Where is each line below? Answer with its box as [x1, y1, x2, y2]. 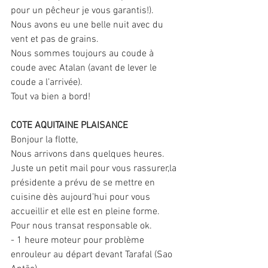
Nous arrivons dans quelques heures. [11, 148, 167, 161]
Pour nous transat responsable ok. [11, 220, 152, 233]
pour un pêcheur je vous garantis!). [11, 5, 154, 17]
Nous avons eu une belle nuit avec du [11, 19, 166, 32]
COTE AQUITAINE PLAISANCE [11, 120, 128, 132]
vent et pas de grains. [11, 33, 99, 46]
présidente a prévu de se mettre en [11, 177, 157, 190]
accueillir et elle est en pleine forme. [11, 206, 160, 218]
